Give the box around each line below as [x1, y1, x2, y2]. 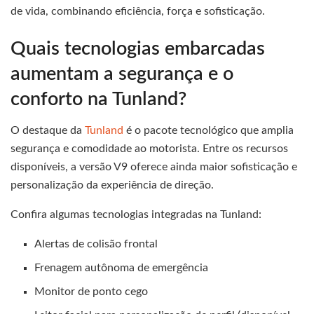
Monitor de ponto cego [34, 286, 149, 298]
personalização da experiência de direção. [11, 179, 214, 191]
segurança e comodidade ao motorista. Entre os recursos [11, 143, 288, 155]
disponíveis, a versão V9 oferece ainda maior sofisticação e [11, 161, 297, 173]
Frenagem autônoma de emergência [34, 262, 209, 274]
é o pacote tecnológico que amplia [123, 125, 294, 137]
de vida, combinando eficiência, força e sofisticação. [11, 6, 265, 18]
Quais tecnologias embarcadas [11, 39, 265, 58]
